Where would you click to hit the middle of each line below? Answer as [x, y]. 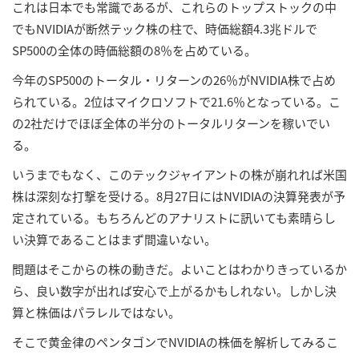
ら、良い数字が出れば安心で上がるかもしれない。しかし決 [174, 291]
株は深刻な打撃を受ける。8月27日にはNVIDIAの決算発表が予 [179, 196]
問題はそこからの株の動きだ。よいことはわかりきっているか [179, 269]
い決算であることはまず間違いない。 [115, 240]
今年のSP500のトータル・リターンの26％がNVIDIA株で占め [174, 80]
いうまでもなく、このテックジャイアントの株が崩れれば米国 [179, 175]
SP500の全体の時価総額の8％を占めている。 [135, 50]
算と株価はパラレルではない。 [97, 313]
